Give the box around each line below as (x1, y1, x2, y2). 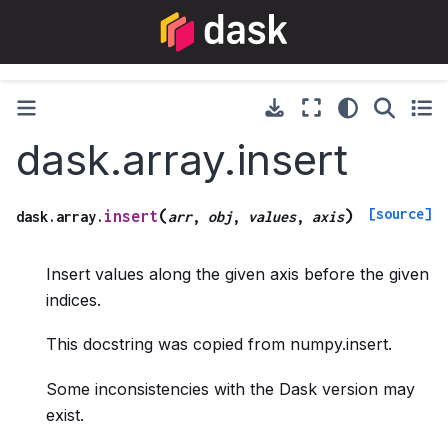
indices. (46, 289, 101, 310)
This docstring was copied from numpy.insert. (46, 334, 392, 355)
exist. (46, 404, 84, 425)
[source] (368, 204, 432, 222)
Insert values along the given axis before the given (46, 263, 429, 284)
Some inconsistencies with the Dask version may (46, 378, 415, 399)
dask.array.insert (16, 134, 348, 185)
